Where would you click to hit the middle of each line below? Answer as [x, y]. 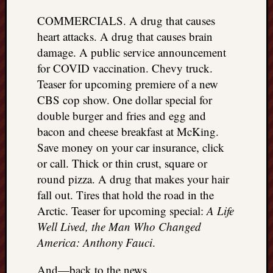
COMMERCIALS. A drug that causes [126, 20]
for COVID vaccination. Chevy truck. [125, 68]
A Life [220, 210]
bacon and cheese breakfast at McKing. [128, 131]
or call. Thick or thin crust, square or [122, 163]
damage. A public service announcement [132, 52]
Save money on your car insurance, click [131, 147]
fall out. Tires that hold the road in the [126, 194]
